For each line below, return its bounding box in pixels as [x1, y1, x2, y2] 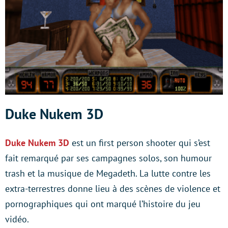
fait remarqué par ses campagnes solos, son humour [5, 152, 212, 164]
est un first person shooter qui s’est [69, 137, 210, 149]
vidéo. [5, 213, 29, 225]
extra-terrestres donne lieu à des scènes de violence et [5, 183, 220, 195]
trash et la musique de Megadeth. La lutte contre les [5, 167, 211, 180]
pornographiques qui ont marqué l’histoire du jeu [5, 198, 201, 210]
